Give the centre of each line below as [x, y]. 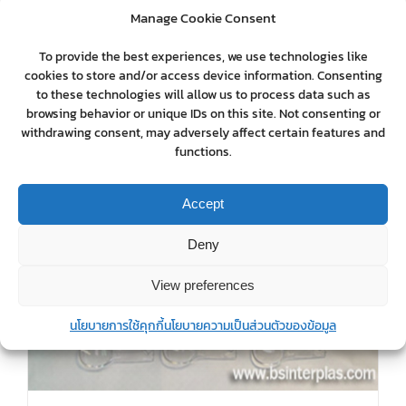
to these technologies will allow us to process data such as [203, 94]
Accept [203, 203]
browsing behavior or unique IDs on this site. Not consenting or [203, 113]
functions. [203, 151]
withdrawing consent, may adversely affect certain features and [203, 132]
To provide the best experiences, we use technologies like [203, 56]
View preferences [203, 285]
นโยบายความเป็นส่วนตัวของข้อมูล [250, 325]
